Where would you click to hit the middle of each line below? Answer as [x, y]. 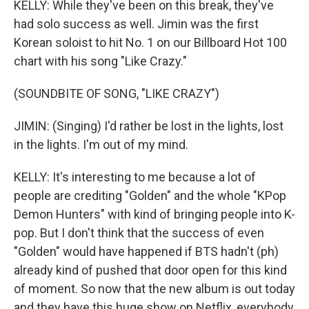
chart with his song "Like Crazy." [100, 61]
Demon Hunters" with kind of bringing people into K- [154, 214]
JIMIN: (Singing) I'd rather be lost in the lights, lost [149, 126]
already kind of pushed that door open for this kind [150, 270]
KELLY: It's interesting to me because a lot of [135, 177]
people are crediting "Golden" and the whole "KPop [150, 196]
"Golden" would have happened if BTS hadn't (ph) [146, 251]
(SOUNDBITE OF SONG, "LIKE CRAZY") [117, 93]
